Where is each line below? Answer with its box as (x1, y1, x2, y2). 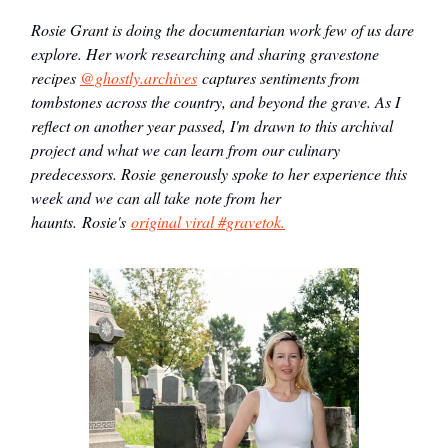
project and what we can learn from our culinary (31, 139, 340, 161)
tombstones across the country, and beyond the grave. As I (31, 91, 400, 113)
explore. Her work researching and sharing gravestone (31, 43, 379, 65)
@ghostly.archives (80, 67, 197, 89)
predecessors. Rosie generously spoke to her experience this (31, 163, 407, 185)
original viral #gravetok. (131, 211, 285, 233)
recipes (31, 67, 80, 89)
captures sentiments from (197, 67, 360, 89)
